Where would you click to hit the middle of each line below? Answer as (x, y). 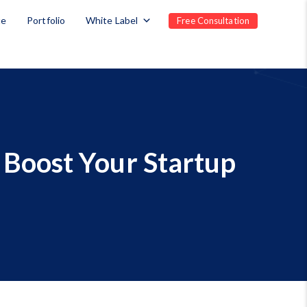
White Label (112, 20)
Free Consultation (213, 21)
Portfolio (46, 20)
